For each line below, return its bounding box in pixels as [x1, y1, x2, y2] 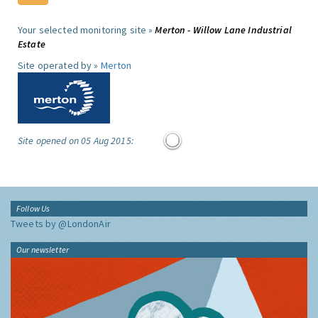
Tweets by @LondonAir [11, 217, 111, 230]
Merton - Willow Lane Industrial [155, 23, 292, 36]
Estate [18, 38, 45, 50]
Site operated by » [18, 59, 101, 72]
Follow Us [16, 203, 50, 214]
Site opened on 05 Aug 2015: [18, 134, 133, 147]
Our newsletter [16, 244, 69, 255]
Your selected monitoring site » [18, 23, 155, 36]
